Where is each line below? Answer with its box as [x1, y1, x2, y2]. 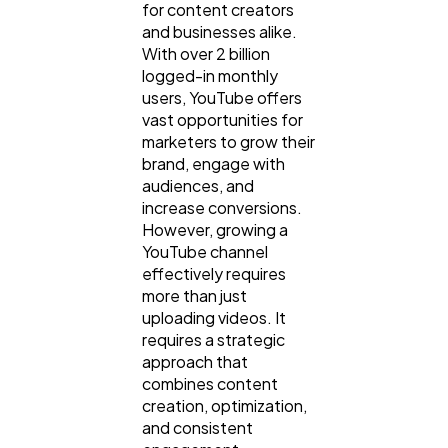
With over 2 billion [142, 42, 270, 64]
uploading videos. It [142, 306, 286, 328]
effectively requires [142, 262, 286, 284]
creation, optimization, [142, 394, 307, 416]
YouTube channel [142, 240, 268, 262]
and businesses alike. [142, 20, 297, 42]
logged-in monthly [142, 64, 278, 86]
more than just [142, 284, 247, 306]
